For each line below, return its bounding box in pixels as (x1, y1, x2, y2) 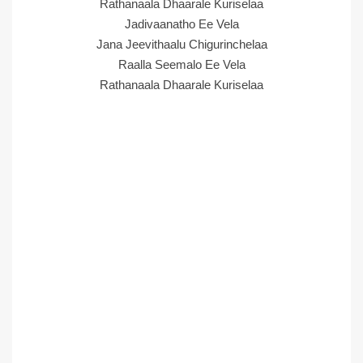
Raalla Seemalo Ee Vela (117, 58, 246, 71)
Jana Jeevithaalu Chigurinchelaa (96, 37, 267, 51)
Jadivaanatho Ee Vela (124, 17, 239, 31)
